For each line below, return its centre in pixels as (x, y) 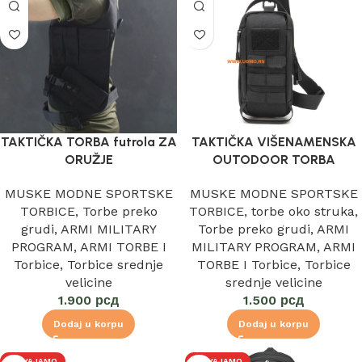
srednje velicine (274, 282)
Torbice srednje (115, 264)
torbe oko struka (303, 211)
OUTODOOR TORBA (274, 159)
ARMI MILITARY (108, 229)
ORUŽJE (88, 159)
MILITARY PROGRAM (254, 246)
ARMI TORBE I (123, 246)
